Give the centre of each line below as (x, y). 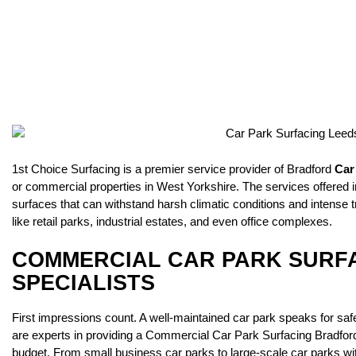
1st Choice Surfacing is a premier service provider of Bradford (173, 168)
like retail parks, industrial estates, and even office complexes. (172, 221)
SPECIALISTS (83, 282)
